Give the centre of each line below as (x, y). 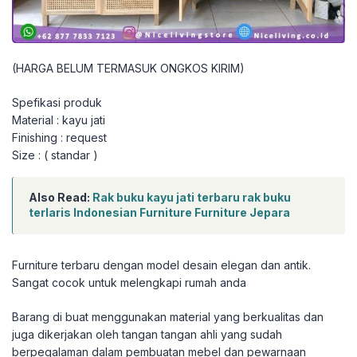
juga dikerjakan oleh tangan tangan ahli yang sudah (147, 335)
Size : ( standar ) (55, 155)
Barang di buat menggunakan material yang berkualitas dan (168, 317)
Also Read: (61, 198)
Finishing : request (59, 138)
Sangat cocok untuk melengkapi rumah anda (129, 283)
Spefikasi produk (57, 103)
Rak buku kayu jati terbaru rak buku (192, 198)
